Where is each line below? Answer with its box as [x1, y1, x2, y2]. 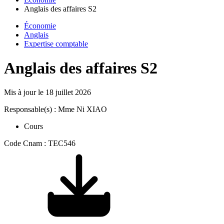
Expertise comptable [24, 39, 88, 48]
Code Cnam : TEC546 [4, 139, 75, 148]
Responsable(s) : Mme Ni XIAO [4, 105, 107, 114]
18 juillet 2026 [45, 88, 91, 97]
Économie [24, 21, 56, 30]
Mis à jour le [4, 88, 45, 97]
